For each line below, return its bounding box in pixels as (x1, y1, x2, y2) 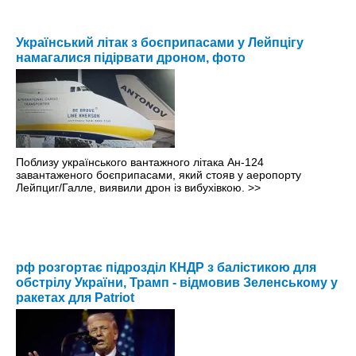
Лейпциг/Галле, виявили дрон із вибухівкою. (16, 181, 248, 195)
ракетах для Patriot (16, 291, 134, 305)
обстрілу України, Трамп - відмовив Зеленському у (16, 276, 338, 290)
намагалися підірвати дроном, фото (16, 51, 246, 65)
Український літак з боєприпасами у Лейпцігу (16, 36, 304, 50)
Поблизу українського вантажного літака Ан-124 (16, 156, 264, 169)
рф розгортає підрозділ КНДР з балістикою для (16, 261, 316, 275)
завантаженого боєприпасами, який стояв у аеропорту (16, 168, 301, 182)
